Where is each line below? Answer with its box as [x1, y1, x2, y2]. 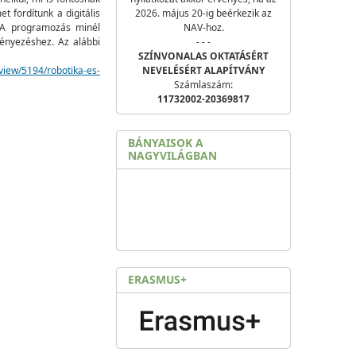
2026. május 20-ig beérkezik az [135, 6, 272, 20]
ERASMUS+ [128, 272, 187, 287]
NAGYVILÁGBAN [128, 148, 217, 163]
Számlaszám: [174, 78, 233, 91]
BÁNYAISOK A [128, 135, 203, 150]
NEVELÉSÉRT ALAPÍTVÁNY [142, 64, 265, 77]
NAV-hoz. [183, 21, 224, 34]
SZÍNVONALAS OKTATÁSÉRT [138, 49, 269, 63]
